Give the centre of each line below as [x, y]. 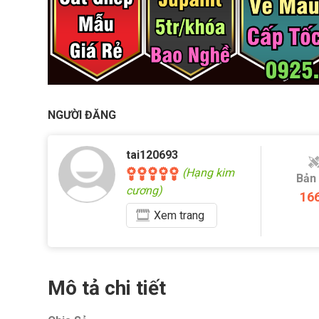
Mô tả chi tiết [107, 288]
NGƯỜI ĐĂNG [82, 115]
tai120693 [152, 155]
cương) [144, 191]
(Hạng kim [207, 173]
